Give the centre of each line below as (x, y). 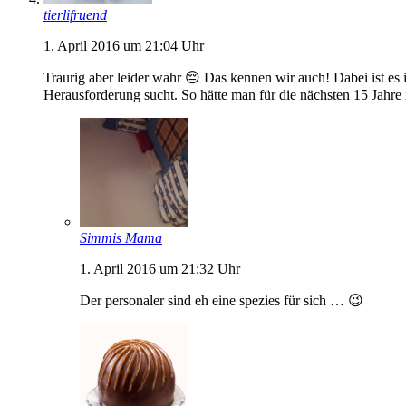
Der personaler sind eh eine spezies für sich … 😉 (222, 300)
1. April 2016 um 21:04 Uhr (124, 45)
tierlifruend (75, 14)
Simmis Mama (121, 237)
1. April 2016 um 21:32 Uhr (160, 268)
